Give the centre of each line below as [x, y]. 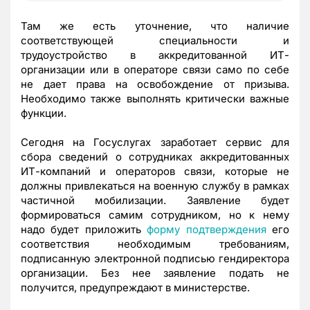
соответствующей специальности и [155, 40]
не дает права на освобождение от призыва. [155, 84]
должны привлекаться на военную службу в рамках [155, 185]
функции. [44, 113]
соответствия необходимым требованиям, [155, 244]
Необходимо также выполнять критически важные [155, 98]
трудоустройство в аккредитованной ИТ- [155, 55]
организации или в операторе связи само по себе [155, 69]
